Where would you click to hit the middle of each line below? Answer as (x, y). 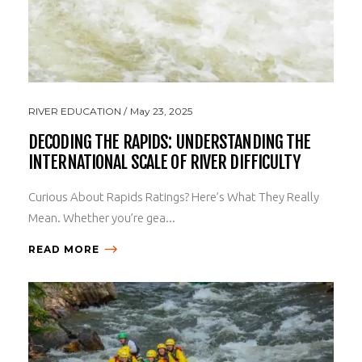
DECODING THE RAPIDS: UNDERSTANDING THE (170, 141)
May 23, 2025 (161, 111)
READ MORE (64, 249)
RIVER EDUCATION (75, 111)
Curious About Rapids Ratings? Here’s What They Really (174, 196)
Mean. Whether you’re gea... (102, 217)
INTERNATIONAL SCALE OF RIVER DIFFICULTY (164, 162)
